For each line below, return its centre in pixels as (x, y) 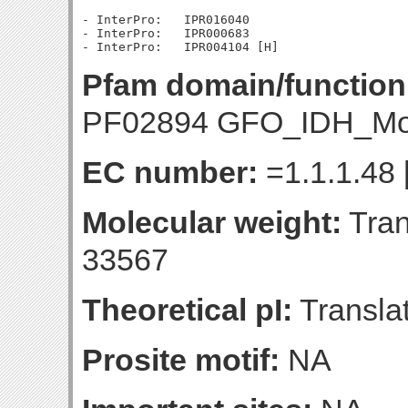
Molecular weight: (212, 222)
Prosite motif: (181, 360)
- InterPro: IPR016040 (166, 20)
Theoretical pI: (187, 310)
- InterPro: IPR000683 (166, 33)
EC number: (170, 172)
